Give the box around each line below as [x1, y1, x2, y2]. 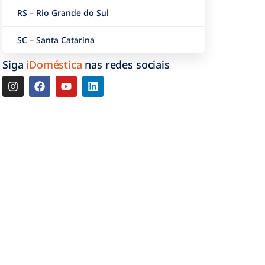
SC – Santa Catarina [17, 34, 95, 46]
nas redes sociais [82, 57, 170, 72]
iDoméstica [26, 57, 82, 72]
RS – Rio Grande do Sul [17, 7, 109, 19]
